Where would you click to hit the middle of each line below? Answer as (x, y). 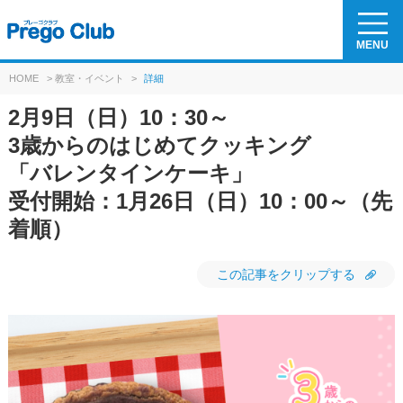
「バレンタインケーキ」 (130, 173)
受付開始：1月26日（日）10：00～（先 (200, 201)
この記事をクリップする (287, 274)
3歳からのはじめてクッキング (159, 145)
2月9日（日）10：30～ (118, 117)
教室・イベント (89, 78)
